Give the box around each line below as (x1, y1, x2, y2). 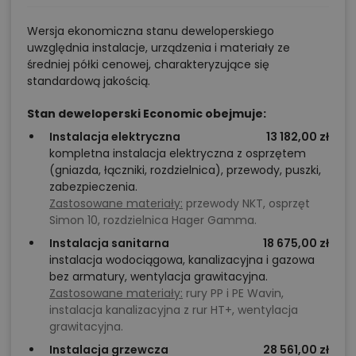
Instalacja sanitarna (49, 234, 169, 251)
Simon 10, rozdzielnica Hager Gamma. (49, 211, 257, 228)
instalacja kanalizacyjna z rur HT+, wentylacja (49, 301, 298, 318)
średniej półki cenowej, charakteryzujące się (27, 56, 269, 72)
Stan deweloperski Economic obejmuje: (27, 105, 266, 122)
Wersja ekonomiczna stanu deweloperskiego (27, 22, 274, 39)
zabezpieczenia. (49, 178, 137, 195)
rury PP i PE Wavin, (183, 284, 284, 301)
